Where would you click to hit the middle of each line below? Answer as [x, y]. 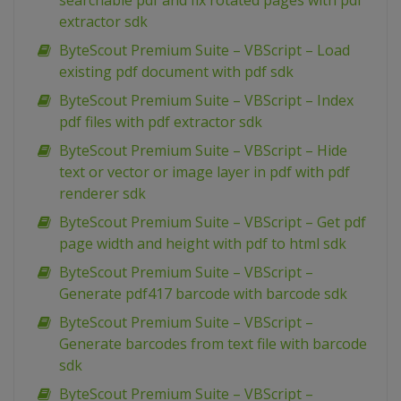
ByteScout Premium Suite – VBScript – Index [206, 101]
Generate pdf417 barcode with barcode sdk [203, 294]
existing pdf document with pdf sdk [176, 72]
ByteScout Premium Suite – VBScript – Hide [203, 151]
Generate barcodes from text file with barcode [213, 344]
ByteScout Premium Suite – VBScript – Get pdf [213, 222]
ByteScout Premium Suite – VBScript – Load [205, 51]
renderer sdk [102, 194]
